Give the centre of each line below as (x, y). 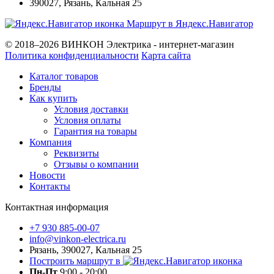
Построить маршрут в (75, 261)
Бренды (45, 87)
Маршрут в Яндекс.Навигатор (190, 23)
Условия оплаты (87, 120)
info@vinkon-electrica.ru (78, 239)
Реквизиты (76, 153)
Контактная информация (57, 207)
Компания (50, 142)
